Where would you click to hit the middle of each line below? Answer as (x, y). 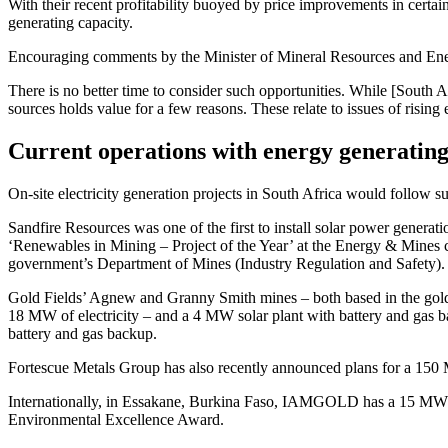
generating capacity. (70, 22)
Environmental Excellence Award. (116, 419)
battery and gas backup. (82, 333)
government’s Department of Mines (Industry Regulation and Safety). (226, 263)
